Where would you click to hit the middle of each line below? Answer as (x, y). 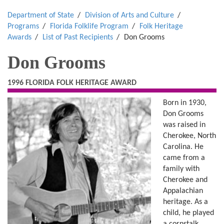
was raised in (184, 125)
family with (181, 169)
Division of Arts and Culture (129, 15)
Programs (23, 26)
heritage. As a (185, 202)
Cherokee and (185, 180)
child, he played (188, 213)
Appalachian (183, 191)
